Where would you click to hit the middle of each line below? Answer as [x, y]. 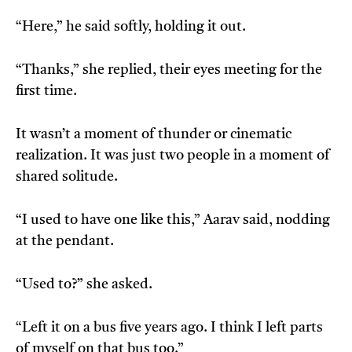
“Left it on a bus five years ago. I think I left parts [169, 328]
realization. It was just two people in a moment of [173, 156]
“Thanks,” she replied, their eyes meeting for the [169, 70]
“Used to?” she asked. [84, 285]
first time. [46, 92]
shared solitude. [67, 177]
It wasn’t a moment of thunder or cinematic [154, 135]
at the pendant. [65, 242]
